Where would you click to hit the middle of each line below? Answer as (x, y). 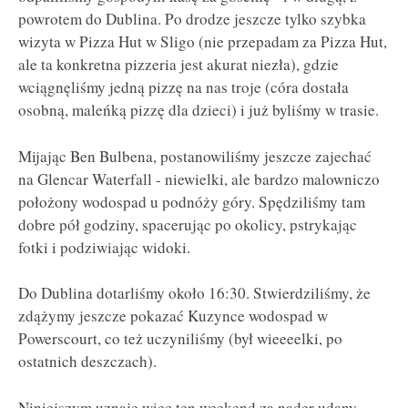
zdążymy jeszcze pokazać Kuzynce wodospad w (173, 316)
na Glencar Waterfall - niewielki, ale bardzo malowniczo (199, 178)
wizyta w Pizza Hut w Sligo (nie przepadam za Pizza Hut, (203, 41)
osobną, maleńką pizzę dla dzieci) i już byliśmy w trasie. (199, 109)
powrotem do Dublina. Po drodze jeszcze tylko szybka (192, 18)
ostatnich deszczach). (87, 362)
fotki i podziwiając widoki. (104, 247)
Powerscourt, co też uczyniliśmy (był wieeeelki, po (180, 339)
